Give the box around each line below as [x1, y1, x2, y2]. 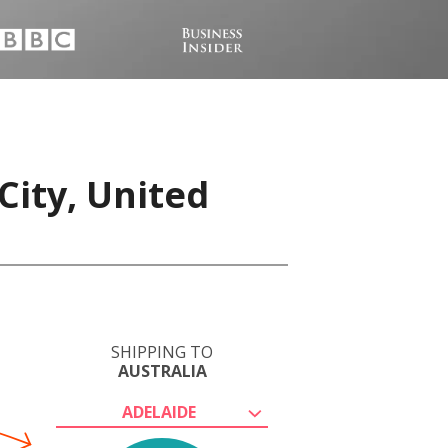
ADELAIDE [122, 401, 196, 423]
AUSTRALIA [117, 360, 207, 382]
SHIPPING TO [111, 341, 213, 363]
